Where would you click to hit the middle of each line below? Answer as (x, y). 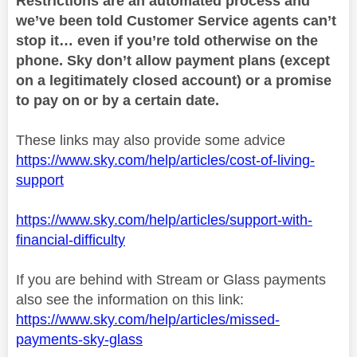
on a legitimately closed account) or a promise (174, 80)
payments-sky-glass (79, 339)
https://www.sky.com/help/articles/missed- (148, 319)
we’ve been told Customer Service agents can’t (176, 20)
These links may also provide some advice (151, 140)
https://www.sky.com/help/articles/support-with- (164, 220)
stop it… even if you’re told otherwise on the (167, 40)
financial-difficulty (71, 239)
